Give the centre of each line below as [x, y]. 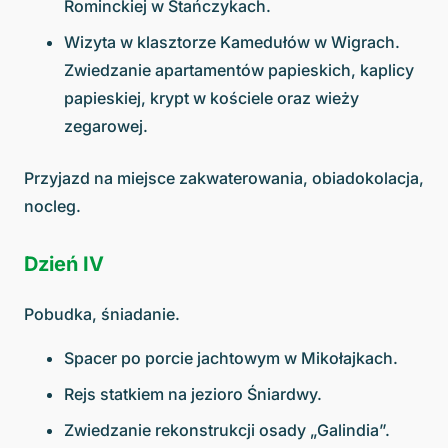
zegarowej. [106, 126]
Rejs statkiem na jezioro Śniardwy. [193, 394]
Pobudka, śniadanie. [102, 314]
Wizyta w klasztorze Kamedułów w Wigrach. [232, 42]
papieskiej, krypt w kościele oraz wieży [211, 98]
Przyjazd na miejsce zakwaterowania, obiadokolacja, [224, 178]
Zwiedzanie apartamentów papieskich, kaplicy [239, 70]
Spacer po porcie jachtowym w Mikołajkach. [231, 358]
